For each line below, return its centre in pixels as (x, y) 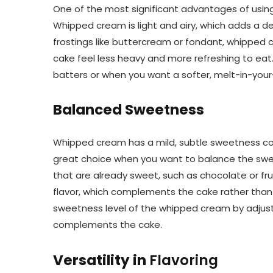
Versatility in (100, 260)
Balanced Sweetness (129, 110)
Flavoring (182, 260)
